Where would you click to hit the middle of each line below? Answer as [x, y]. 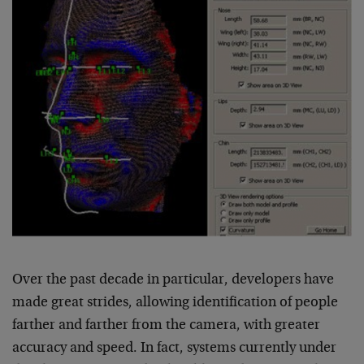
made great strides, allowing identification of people [175, 303]
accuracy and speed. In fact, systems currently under [174, 348]
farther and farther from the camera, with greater [166, 325]
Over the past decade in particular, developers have [173, 280]
